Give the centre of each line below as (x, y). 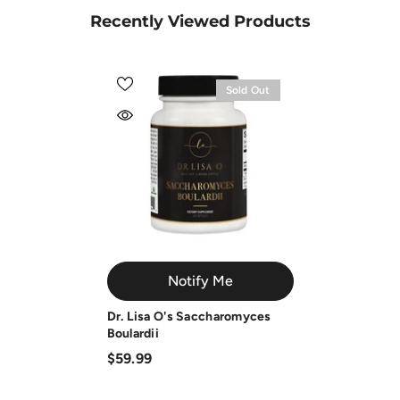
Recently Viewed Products (200, 22)
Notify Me (200, 281)
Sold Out (248, 91)
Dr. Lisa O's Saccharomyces (189, 317)
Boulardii (133, 334)
